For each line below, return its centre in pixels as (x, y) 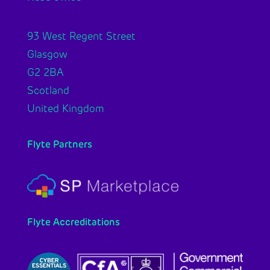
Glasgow (47, 54)
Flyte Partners (59, 144)
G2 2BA (45, 72)
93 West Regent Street (81, 36)
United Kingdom (65, 108)
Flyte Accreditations (73, 221)
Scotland (48, 90)
